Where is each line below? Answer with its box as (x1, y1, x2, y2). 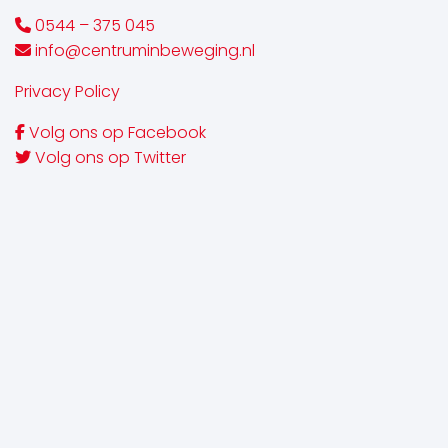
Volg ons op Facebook (25, 126, 206, 142)
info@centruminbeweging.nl (31, 44, 255, 60)
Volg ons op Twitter (31, 151, 186, 167)
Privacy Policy (15, 85, 120, 101)
